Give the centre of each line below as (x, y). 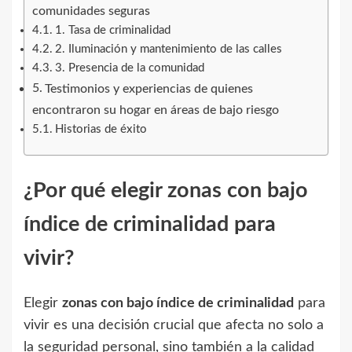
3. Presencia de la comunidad (129, 68)
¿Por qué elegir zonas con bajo (166, 190)
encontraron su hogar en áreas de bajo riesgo (156, 110)
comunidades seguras (91, 11)
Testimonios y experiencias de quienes (149, 89)
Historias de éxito (101, 130)
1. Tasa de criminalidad (112, 31)
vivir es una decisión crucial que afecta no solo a (174, 326)
